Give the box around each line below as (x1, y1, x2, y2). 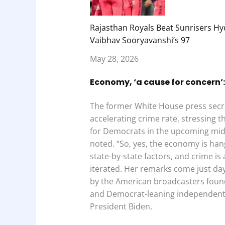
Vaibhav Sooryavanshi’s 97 (89, 34, 190, 46)
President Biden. (89, 200, 152, 212)
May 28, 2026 (89, 53, 139, 64)
